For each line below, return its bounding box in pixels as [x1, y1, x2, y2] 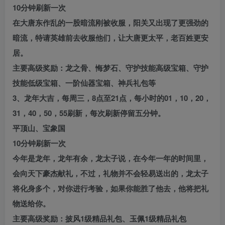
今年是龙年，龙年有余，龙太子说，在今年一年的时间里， [13, 153, 208, 164]
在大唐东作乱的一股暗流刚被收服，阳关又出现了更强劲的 [13, 17, 208, 29]
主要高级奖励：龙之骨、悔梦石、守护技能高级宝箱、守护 [13, 62, 208, 74]
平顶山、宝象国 [13, 123, 65, 134]
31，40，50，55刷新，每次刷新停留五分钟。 [13, 107, 165, 119]
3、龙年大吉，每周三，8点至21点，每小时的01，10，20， [13, 92, 211, 104]
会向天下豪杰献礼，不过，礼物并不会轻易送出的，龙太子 [13, 168, 208, 179]
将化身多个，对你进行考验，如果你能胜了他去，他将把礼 [13, 183, 208, 194]
